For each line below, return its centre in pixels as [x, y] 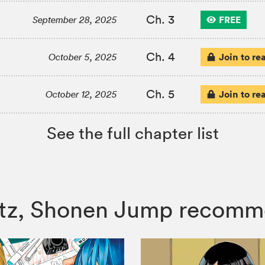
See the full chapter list [132, 133]
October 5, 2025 [83, 57]
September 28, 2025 [75, 20]
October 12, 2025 [82, 95]
